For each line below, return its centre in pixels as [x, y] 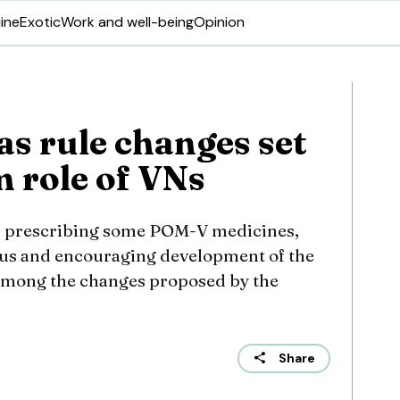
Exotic [40, 22]
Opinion [219, 22]
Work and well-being [127, 22]
